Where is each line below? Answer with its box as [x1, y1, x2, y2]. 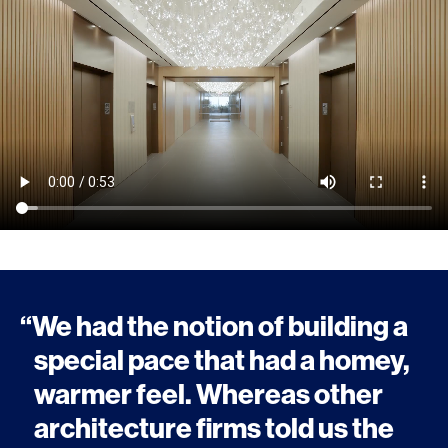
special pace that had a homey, [34, 343, 410, 377]
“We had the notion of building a [20, 309, 408, 343]
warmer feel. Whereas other [34, 377, 383, 411]
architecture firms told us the [34, 411, 394, 445]
